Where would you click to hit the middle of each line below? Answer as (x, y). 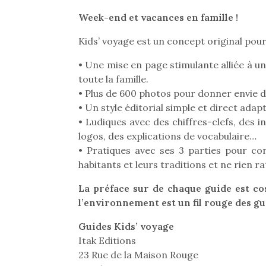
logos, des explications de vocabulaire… (167, 136)
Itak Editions (107, 240)
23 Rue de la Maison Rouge (138, 255)
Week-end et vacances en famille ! (158, 17)
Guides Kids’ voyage (126, 226)
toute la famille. (113, 79)
